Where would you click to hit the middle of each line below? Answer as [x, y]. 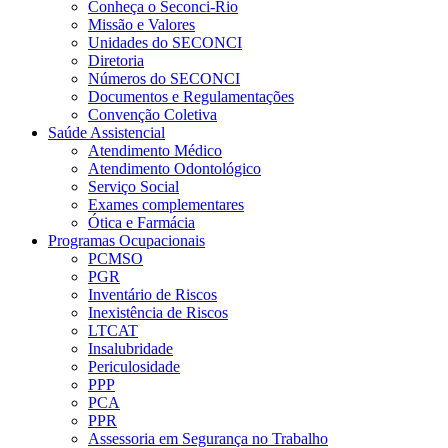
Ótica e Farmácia [141, 222]
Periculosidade [134, 366]
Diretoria [116, 60]
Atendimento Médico [155, 150]
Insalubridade [130, 348]
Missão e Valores [141, 24]
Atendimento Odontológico [174, 168]
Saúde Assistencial [106, 132]
